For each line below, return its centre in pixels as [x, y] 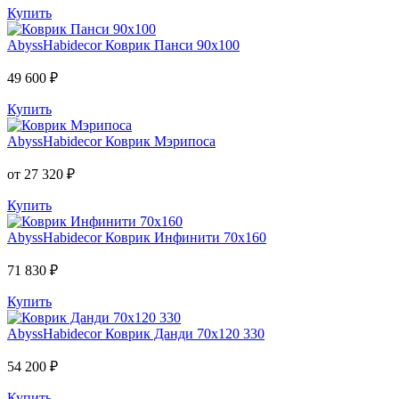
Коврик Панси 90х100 [172, 45]
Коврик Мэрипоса [160, 141]
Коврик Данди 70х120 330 [185, 333]
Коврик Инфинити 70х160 [186, 237]
